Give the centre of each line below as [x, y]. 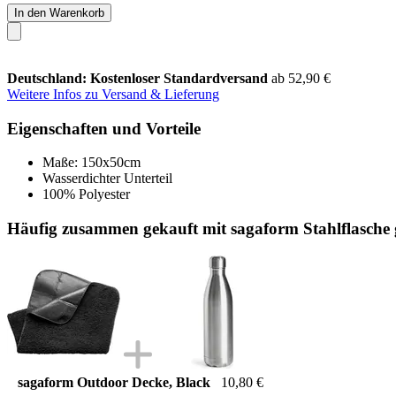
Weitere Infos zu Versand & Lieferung [113, 94]
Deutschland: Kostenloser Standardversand [139, 78]
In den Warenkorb [59, 12]
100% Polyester [86, 194]
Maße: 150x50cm [91, 163]
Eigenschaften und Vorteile [104, 128]
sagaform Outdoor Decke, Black [114, 382]
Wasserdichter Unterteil [107, 179]
